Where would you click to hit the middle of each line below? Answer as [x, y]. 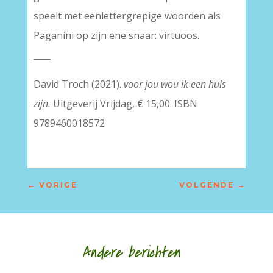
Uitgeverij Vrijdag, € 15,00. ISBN [124, 104]
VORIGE [58, 185]
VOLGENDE [207, 185]
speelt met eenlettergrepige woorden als [127, 16]
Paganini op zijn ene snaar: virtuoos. [116, 35]
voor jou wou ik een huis [175, 84]
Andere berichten [116, 253]
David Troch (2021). [78, 84]
